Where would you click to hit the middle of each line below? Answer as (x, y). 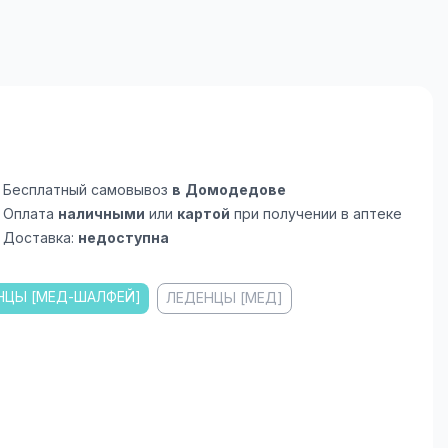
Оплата (30, 214)
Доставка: (40, 238)
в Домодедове (228, 190)
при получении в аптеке (315, 214)
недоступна (123, 238)
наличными (101, 214)
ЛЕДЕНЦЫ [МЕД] (224, 297)
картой (203, 214)
